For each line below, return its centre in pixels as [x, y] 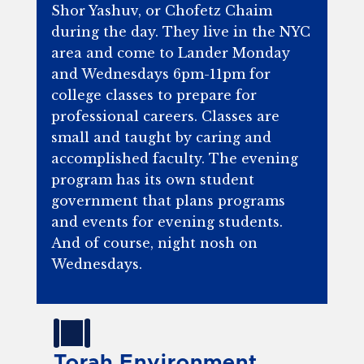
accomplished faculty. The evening [174, 159]
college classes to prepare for [154, 95]
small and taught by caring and [161, 138]
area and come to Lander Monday [170, 53]
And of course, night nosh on [154, 243]
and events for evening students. [167, 222]
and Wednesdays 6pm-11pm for [160, 74]
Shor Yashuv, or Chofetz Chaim [161, 11]
